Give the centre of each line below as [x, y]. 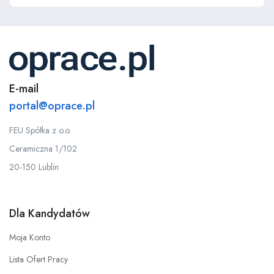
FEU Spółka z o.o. [40, 131]
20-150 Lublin [34, 167]
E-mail [24, 89]
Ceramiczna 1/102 [43, 149]
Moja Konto [30, 238]
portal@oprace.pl [52, 106]
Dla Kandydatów [50, 214]
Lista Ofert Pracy [39, 260]
